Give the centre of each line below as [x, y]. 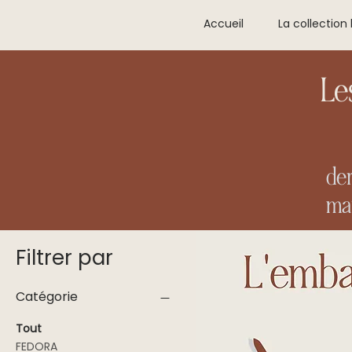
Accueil [224, 24]
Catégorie [47, 297]
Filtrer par [64, 258]
